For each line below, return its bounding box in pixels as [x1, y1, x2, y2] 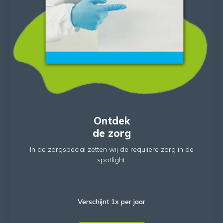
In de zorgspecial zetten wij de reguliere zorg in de [29, 145, 194, 154]
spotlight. [97, 155, 126, 165]
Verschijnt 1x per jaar [78, 197, 145, 207]
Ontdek [93, 114, 130, 127]
